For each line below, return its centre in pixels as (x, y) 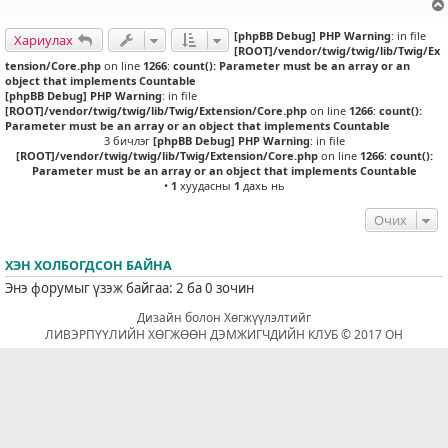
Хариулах (43, 40)
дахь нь (262, 186)
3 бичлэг (128, 141)
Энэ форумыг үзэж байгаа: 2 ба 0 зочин (129, 288)
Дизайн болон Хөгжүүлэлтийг (224, 317)
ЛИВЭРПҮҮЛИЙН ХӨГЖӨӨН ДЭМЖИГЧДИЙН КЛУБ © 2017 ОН (224, 334)
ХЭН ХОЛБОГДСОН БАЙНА (88, 266)
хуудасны (205, 186)
